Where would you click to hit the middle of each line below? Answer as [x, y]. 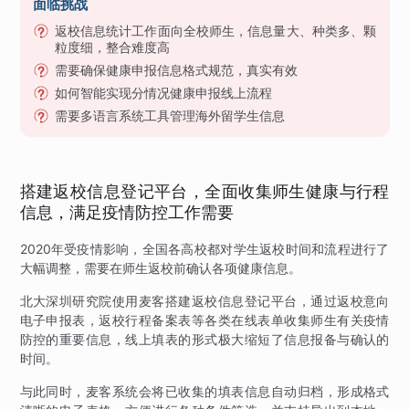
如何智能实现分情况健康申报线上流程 [163, 92]
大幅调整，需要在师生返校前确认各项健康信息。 [160, 268]
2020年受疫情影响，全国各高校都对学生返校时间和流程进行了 [204, 249]
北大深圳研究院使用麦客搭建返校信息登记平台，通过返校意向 [204, 301]
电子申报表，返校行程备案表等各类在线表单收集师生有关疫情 [204, 320]
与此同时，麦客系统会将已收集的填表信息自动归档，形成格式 [204, 391]
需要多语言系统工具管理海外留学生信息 [169, 115]
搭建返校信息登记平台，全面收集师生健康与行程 [204, 192]
